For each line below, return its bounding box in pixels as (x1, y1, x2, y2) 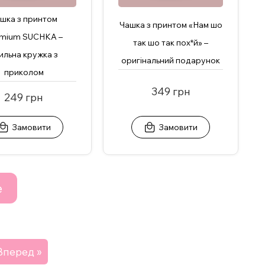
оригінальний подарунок (121, 55, 221, 66)
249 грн (4, 91, 44, 105)
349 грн (151, 85, 190, 99)
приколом (4, 67, 44, 78)
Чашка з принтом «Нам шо (119, 20, 222, 31)
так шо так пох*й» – (133, 37, 209, 49)
